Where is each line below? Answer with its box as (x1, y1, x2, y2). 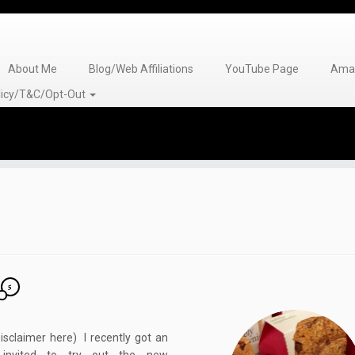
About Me (7, 63, 57, 75)
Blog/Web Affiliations (88, 63, 193, 75)
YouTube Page (224, 63, 299, 75)
